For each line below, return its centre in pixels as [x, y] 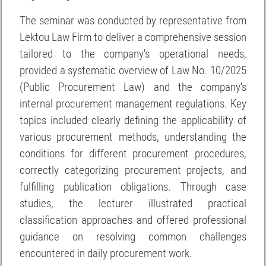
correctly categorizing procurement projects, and [133, 170]
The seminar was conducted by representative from [133, 20]
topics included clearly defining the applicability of [133, 120]
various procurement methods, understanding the [133, 137]
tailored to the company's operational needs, [133, 54]
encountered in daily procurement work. [106, 253]
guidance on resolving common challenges [133, 237]
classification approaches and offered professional [133, 220]
